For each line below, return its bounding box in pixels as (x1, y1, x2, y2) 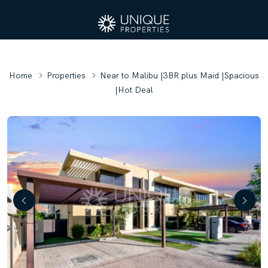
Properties (47, 70, 86, 81)
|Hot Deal (115, 84, 153, 95)
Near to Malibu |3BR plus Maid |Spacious (100, 70, 259, 81)
